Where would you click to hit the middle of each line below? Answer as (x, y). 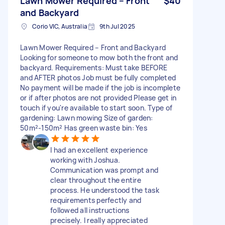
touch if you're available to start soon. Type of (96, 107)
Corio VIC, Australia (60, 26)
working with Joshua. (85, 160)
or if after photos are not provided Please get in (98, 97)
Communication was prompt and (104, 170)
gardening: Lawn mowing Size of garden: (87, 118)
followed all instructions (90, 210)
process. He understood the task (105, 190)
